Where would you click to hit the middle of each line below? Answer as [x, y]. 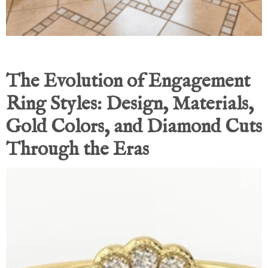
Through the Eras [77, 150]
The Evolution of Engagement [128, 82]
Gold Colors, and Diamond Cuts [134, 127]
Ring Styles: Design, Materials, [130, 105]
